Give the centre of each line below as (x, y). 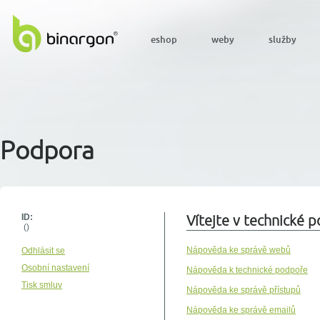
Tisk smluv (42, 285)
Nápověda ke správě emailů (241, 310)
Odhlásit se (43, 251)
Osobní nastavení (55, 268)
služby (282, 39)
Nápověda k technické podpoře (247, 270)
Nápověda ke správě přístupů (244, 290)
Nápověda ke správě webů (239, 250)
